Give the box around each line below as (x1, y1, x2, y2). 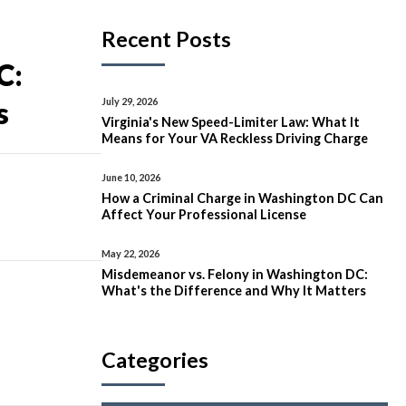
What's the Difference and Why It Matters (101, 282, 366, 298)
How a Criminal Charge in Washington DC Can (101, 189, 383, 206)
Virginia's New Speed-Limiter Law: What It (101, 113, 360, 130)
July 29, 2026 (101, 94, 158, 107)
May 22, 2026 (101, 246, 159, 259)
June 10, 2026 (101, 170, 160, 183)
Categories (101, 346, 208, 372)
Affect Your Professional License (101, 206, 306, 222)
